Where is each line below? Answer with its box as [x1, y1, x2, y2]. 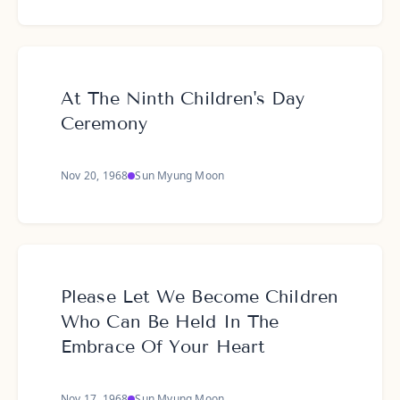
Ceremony [61, 112, 147, 134]
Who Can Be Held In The [61, 311, 279, 332]
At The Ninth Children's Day [61, 87, 304, 109]
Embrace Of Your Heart [61, 336, 266, 357]
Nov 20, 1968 [61, 168, 129, 183]
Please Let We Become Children [61, 286, 338, 307]
